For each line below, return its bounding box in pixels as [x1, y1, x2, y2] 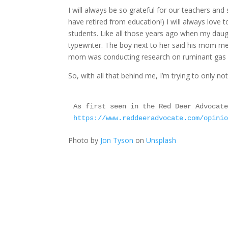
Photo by [68, 135, 101, 145]
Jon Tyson [100, 135, 134, 145]
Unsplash [146, 135, 177, 145]
